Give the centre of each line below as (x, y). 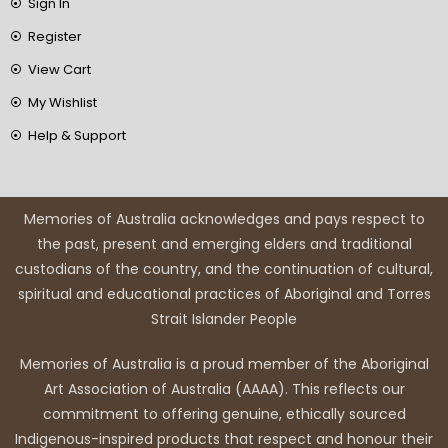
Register (54, 36)
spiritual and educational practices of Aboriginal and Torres (224, 293)
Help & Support (76, 135)
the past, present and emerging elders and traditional (224, 243)
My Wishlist (62, 102)
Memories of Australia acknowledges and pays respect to (224, 218)
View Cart (59, 69)
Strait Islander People (224, 318)
